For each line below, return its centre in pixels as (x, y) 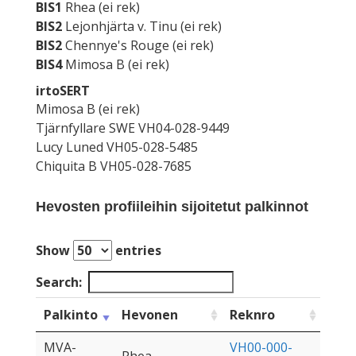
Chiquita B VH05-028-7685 (114, 166)
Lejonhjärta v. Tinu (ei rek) (142, 27)
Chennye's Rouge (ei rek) (138, 46)
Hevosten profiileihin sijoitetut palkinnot (172, 207)
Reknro (252, 315)
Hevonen (150, 315)
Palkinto (71, 315)
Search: (59, 282)
